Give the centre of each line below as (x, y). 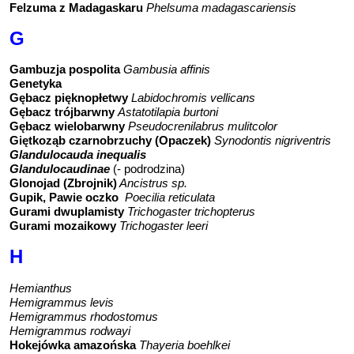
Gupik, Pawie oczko (64, 198)
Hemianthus (41, 288)
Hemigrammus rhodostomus (84, 316)
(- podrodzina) (149, 169)
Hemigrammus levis (62, 302)
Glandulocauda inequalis (78, 155)
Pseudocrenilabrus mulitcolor (203, 126)
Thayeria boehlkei (185, 345)
